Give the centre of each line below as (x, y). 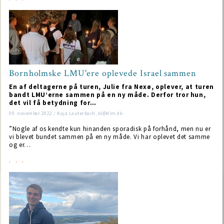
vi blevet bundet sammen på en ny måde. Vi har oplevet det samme (109, 137)
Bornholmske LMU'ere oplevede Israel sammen (103, 73)
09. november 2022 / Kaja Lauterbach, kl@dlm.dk (66, 113)
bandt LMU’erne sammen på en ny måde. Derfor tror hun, (107, 95)
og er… (20, 145)
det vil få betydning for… (53, 103)
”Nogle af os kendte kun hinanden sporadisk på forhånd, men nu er (110, 129)
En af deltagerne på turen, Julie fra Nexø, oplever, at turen (111, 87)
